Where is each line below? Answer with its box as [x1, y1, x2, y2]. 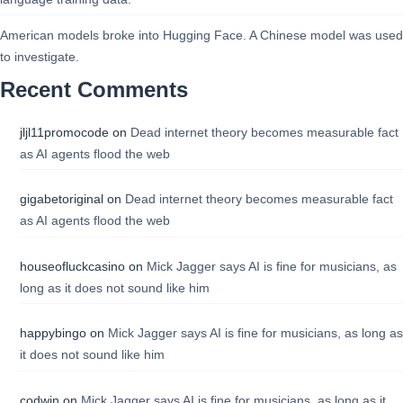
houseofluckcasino [19, 258, 125, 273]
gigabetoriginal [19, 192, 103, 207]
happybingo [19, 326, 86, 341]
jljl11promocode [19, 124, 109, 139]
